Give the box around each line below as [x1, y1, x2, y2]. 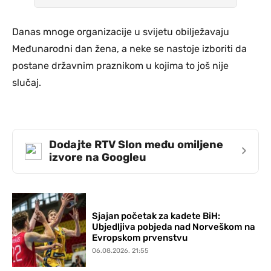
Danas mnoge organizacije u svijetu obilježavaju [12, 25, 229, 38]
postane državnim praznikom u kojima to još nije [12, 59, 229, 71]
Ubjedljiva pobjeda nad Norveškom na [92, 221, 256, 232]
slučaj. [12, 76, 41, 88]
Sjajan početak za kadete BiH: [92, 210, 221, 221]
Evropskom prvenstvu [92, 232, 188, 243]
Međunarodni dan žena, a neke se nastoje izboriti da [12, 42, 247, 54]
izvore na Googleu [49, 150, 146, 164]
